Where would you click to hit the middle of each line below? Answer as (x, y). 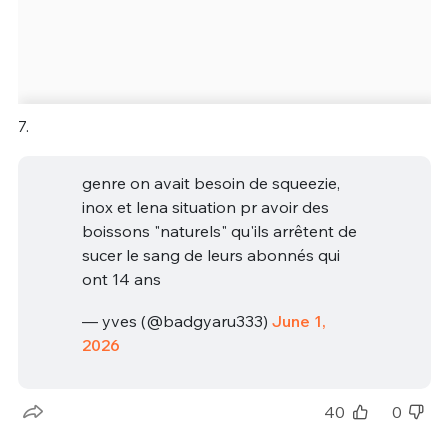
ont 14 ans (121, 278)
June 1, (298, 320)
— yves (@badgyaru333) (176, 320)
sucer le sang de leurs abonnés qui (210, 254)
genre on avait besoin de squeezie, (210, 182)
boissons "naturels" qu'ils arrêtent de (219, 230)
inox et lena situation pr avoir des (205, 206)
